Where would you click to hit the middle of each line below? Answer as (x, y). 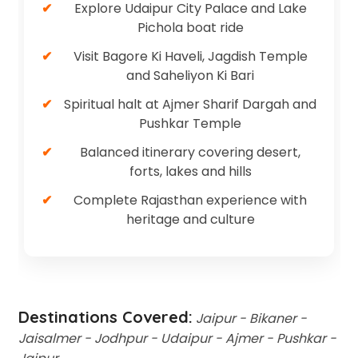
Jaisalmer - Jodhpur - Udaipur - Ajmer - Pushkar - (177, 338)
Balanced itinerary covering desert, (190, 152)
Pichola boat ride (190, 28)
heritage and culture (190, 219)
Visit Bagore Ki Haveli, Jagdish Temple (190, 56)
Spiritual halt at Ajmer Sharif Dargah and (190, 104)
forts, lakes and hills (190, 171)
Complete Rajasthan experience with (190, 200)
